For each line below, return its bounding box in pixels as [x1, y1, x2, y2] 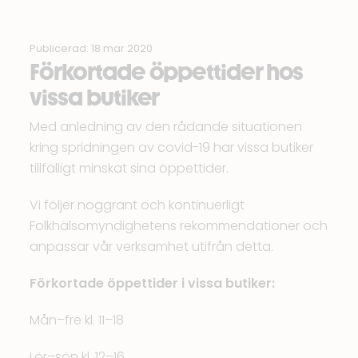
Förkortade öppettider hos [30, 58, 304, 86]
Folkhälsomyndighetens [30, 217, 177, 235]
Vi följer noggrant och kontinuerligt [30, 196, 245, 214]
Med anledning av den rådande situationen [30, 117, 303, 136]
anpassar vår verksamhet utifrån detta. [30, 237, 274, 256]
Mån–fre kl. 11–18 [30, 311, 125, 329]
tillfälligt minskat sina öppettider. [30, 159, 229, 177]
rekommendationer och [177, 217, 328, 235]
